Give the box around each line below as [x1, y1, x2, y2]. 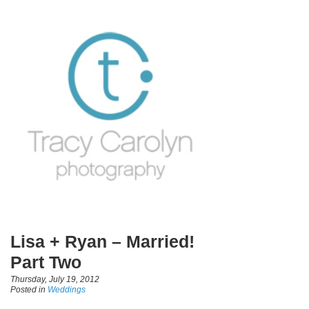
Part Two [10, 252, 81, 272]
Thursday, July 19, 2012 [10, 274, 99, 284]
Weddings [48, 284, 86, 295]
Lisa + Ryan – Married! [10, 232, 195, 251]
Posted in [10, 284, 48, 295]
